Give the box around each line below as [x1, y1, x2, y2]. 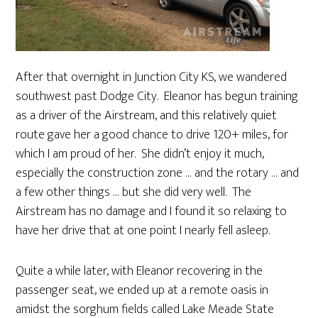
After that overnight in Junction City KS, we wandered [16, 66, 287, 88]
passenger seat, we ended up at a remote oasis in [16, 279, 269, 301]
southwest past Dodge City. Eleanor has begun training [16, 85, 299, 107]
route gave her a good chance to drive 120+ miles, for [16, 124, 289, 146]
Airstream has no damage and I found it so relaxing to [16, 200, 287, 222]
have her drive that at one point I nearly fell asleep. [16, 219, 270, 241]
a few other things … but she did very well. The [16, 181, 252, 203]
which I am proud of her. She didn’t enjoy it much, [16, 143, 265, 165]
